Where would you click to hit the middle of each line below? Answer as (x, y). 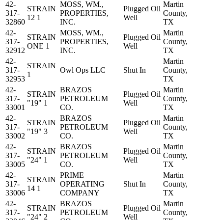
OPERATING (82, 184)
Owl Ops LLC (83, 70)
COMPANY (80, 193)
